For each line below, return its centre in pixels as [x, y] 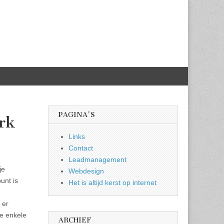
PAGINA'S [77, 115]
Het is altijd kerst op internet [112, 182]
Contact [81, 148]
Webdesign [86, 171]
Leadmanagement [97, 159]
